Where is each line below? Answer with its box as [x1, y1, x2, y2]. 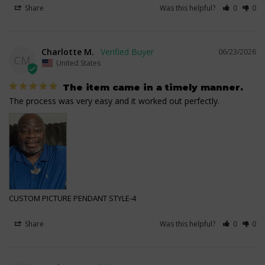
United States [56, 58, 101, 69]
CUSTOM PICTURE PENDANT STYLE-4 [9, 193, 136, 204]
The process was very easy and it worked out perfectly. [9, 95, 219, 107]
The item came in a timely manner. [63, 82, 243, 93]
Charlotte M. [41, 46, 94, 58]
